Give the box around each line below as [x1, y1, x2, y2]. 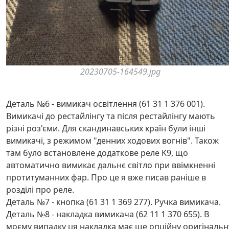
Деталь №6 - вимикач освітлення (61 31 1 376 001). [6, 98, 205, 109]
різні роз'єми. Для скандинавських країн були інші [6, 122, 205, 134]
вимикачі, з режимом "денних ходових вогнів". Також [6, 134, 219, 146]
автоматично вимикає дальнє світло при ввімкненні [6, 159, 215, 171]
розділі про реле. [6, 184, 74, 195]
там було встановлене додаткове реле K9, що [6, 147, 188, 158]
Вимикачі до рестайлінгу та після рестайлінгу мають [6, 110, 215, 122]
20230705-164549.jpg [80, 65, 161, 77]
